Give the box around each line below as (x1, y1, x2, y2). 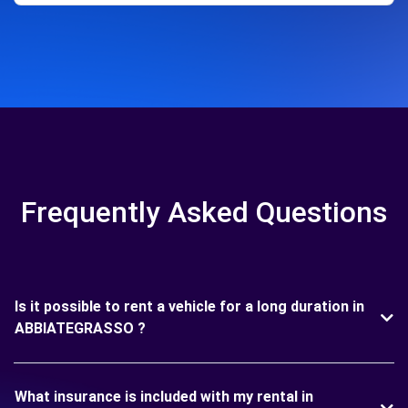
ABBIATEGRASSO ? (15, 320, 146, 337)
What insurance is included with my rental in (15, 388, 313, 405)
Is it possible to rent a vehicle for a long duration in (15, 298, 364, 315)
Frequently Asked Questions (21, 195, 387, 229)
